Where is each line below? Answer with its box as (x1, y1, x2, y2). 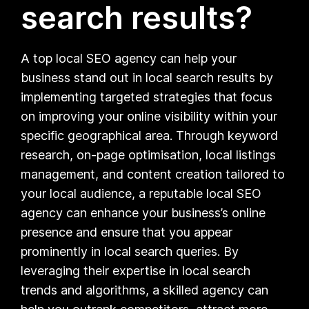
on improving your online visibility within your (21, 108, 278, 123)
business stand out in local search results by (21, 70, 274, 85)
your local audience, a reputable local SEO (21, 186, 262, 201)
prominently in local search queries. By (21, 243, 239, 259)
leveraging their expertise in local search (21, 263, 251, 278)
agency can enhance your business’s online (21, 205, 266, 220)
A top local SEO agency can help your (21, 50, 237, 66)
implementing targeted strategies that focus (21, 89, 273, 104)
